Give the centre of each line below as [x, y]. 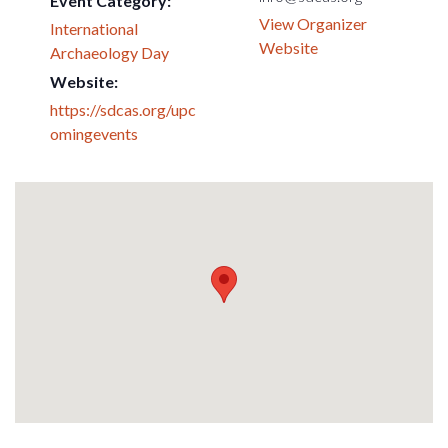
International [94, 28]
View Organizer [313, 23]
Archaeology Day [109, 52]
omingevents [94, 133]
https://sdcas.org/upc [123, 109]
